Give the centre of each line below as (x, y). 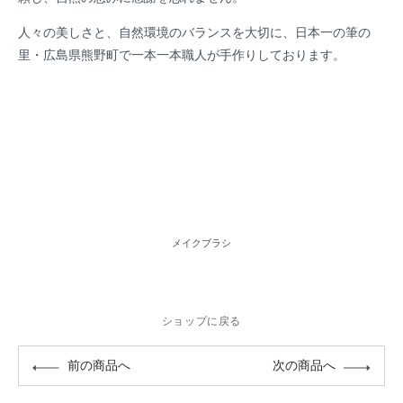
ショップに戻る (201, 321)
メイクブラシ (201, 243)
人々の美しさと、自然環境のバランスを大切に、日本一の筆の (194, 32)
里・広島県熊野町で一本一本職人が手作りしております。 (182, 55)
